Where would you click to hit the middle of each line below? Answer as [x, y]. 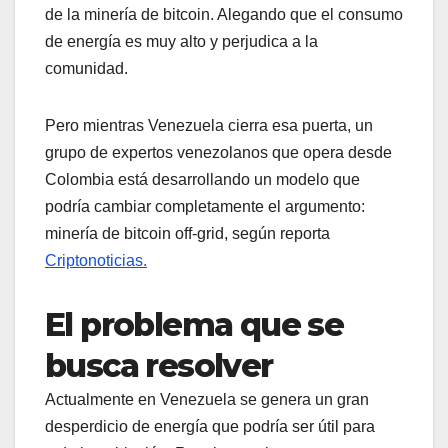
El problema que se [194, 325]
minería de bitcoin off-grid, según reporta [187, 234]
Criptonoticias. [96, 261]
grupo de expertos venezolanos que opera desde [218, 153]
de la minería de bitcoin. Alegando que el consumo [224, 15]
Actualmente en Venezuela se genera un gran [207, 400]
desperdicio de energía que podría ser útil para [210, 427]
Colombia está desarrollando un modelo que [202, 180]
